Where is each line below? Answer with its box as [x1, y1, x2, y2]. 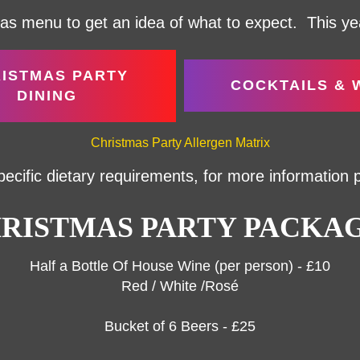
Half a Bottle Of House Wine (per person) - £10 [30, 257, 330, 274]
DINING [17, 87, 77, 104]
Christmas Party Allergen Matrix [90, 135, 270, 149]
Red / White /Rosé [121, 277, 239, 294]
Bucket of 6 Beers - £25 [104, 317, 256, 334]
